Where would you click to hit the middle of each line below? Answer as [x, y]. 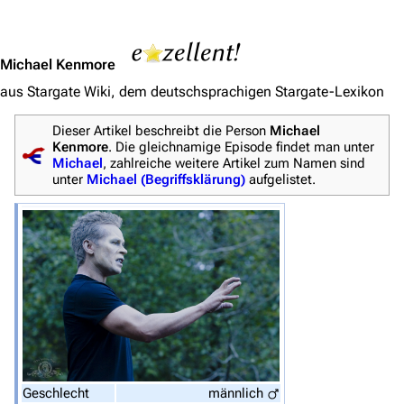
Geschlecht [56, 393]
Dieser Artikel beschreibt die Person [161, 131]
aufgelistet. [280, 179]
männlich [238, 393]
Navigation [143, 361]
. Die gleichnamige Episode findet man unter [241, 147]
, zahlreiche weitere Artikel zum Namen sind [234, 163]
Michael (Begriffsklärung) [166, 179]
